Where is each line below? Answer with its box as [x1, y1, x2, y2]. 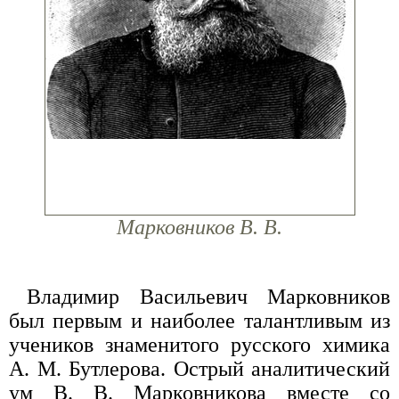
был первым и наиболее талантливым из [9, 309, 390, 333]
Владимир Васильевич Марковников [27, 285, 390, 309]
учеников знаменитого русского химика [9, 333, 390, 357]
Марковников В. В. [117, 216, 282, 240]
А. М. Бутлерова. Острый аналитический [9, 357, 390, 381]
